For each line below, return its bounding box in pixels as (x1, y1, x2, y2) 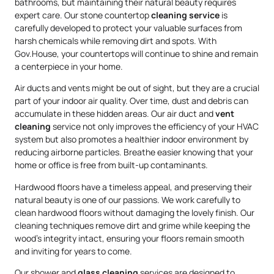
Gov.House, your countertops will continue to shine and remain (15, 47, 258, 59)
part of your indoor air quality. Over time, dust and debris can (15, 95, 248, 107)
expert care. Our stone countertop (15, 9, 151, 21)
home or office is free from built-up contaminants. (15, 159, 208, 171)
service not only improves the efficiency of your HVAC (51, 120, 259, 133)
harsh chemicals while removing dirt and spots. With (15, 34, 217, 46)
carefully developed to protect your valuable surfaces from (15, 21, 242, 34)
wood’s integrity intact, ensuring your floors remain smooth (15, 232, 244, 244)
